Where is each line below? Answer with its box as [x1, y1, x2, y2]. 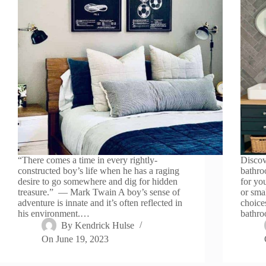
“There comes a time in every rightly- [18, 154, 157, 165]
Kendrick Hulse [75, 220, 135, 231]
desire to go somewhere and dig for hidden [18, 176, 178, 186]
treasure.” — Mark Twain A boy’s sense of [18, 186, 180, 197]
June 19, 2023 [56, 233, 109, 244]
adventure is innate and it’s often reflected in [18, 197, 182, 208]
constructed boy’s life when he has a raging [18, 165, 179, 176]
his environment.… [18, 208, 90, 218]
